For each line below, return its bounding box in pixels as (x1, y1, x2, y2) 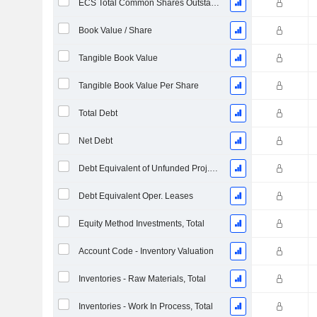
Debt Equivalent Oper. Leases (78, 191, 193, 201)
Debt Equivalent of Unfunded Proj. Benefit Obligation (209, 163, 218, 173)
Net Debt (78, 136, 113, 146)
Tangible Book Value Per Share (78, 81, 199, 91)
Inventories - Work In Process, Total (78, 301, 213, 311)
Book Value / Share (78, 25, 152, 35)
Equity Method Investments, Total (78, 219, 204, 229)
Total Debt (78, 108, 117, 118)
